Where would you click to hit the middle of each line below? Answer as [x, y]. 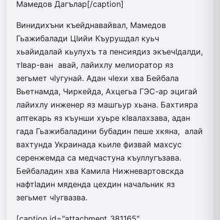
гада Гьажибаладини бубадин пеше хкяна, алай [110, 131]
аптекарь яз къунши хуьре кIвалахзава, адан [103, 118]
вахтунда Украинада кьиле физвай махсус [99, 144]
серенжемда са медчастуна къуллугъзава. [99, 157]
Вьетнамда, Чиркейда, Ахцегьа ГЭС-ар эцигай [107, 91]
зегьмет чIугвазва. [52, 197]
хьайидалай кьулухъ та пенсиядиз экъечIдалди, [110, 51]
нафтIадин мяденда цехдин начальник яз [96, 184]
